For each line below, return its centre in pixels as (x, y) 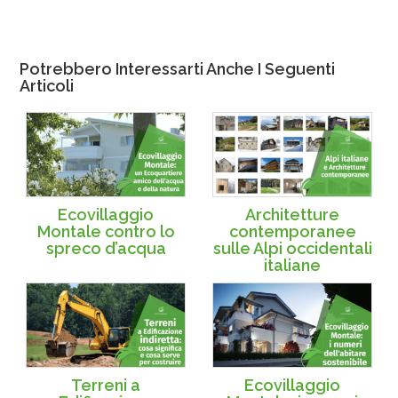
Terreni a (106, 385)
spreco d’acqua (106, 248)
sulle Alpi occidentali (292, 248)
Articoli (47, 86)
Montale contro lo (106, 231)
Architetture (292, 214)
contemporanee (292, 231)
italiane (292, 265)
